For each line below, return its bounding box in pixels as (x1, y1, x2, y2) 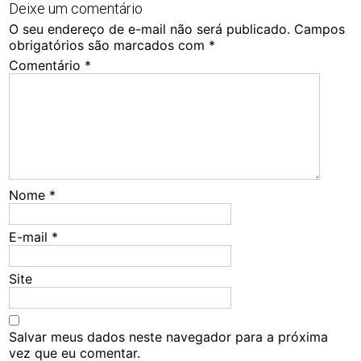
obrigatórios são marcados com (9, 37, 210, 53)
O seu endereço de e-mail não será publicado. (9, 21, 291, 37)
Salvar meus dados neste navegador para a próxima (9, 329, 329, 345)
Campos (294, 21, 346, 37)
